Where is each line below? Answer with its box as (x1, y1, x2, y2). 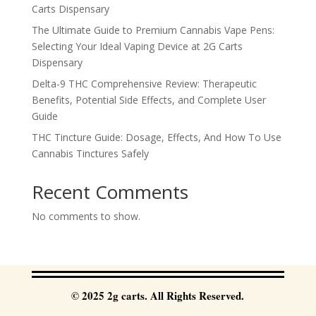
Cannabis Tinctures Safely (31, 147, 149, 161)
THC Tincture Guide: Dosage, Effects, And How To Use (31, 130, 281, 145)
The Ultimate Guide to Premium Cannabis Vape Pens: (31, 23, 274, 37)
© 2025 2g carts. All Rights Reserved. (71, 288, 245, 304)
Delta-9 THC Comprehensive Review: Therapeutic (31, 77, 257, 91)
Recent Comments (31, 179, 188, 205)
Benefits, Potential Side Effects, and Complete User (31, 93, 266, 107)
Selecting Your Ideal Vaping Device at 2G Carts (31, 39, 243, 54)
